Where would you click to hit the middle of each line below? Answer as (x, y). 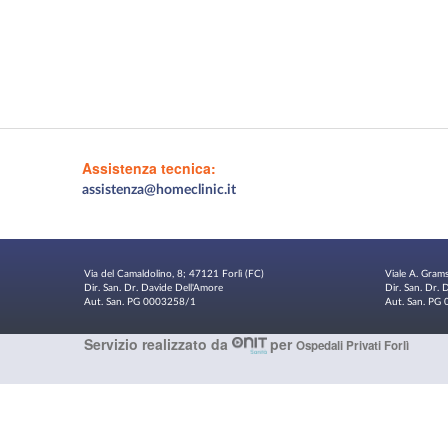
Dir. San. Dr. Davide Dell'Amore (153, 288)
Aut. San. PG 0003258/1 (139, 302)
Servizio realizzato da (157, 344)
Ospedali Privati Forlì (352, 345)
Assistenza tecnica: (149, 168)
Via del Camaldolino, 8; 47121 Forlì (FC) (173, 274)
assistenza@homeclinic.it (159, 190)
